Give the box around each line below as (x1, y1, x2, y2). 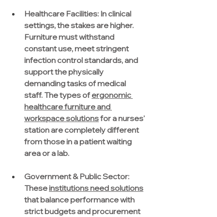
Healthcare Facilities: (24, 9, 99, 19)
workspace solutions (24, 113, 99, 124)
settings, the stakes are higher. (24, 20, 135, 31)
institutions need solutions (49, 183, 143, 193)
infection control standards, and (24, 55, 139, 65)
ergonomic (92, 90, 133, 100)
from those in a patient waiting (24, 137, 133, 147)
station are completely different (24, 125, 140, 135)
